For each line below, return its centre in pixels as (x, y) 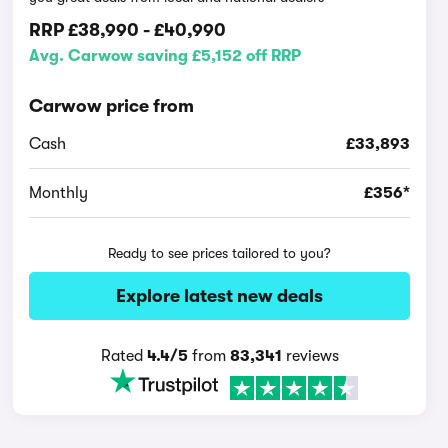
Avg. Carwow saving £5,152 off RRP (165, 56)
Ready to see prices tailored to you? (220, 253)
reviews (310, 356)
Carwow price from (112, 106)
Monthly (59, 193)
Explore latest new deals (220, 296)
